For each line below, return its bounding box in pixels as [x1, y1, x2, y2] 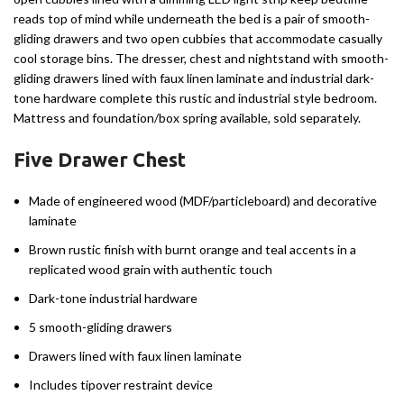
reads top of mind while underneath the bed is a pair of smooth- [14, 11, 370, 27]
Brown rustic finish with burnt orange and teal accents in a [29, 242, 356, 258]
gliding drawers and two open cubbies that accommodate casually [14, 31, 382, 47]
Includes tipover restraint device [29, 377, 213, 393]
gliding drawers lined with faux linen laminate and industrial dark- [14, 70, 374, 87]
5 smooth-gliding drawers [29, 319, 172, 335]
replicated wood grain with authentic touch [29, 262, 272, 278]
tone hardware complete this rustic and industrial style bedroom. [14, 90, 377, 106]
